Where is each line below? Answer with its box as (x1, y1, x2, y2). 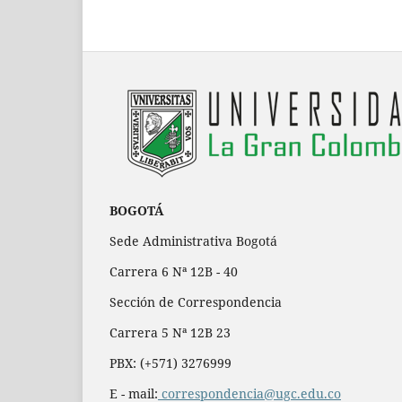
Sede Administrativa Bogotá (109, 232, 277, 249)
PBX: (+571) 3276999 (109, 354, 232, 371)
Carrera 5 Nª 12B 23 (109, 323, 231, 341)
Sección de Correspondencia (109, 293, 282, 310)
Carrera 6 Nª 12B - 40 (109, 262, 238, 280)
